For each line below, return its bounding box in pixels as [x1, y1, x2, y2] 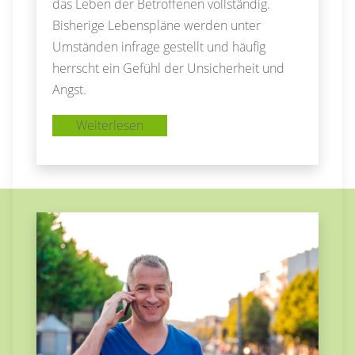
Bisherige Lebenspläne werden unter [52, 17, 261, 35]
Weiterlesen [76, 116, 144, 134]
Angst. [52, 81, 87, 99]
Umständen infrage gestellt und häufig [52, 38, 266, 56]
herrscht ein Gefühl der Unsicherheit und [52, 59, 285, 78]
